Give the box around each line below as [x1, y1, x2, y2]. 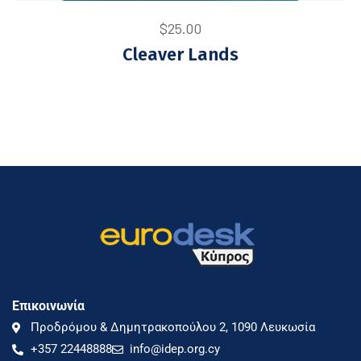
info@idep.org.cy [130, 342, 220, 356]
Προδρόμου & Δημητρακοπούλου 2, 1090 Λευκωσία [30, 320, 315, 334]
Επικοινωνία [12, 298, 85, 313]
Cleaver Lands [122, 44, 239, 65]
